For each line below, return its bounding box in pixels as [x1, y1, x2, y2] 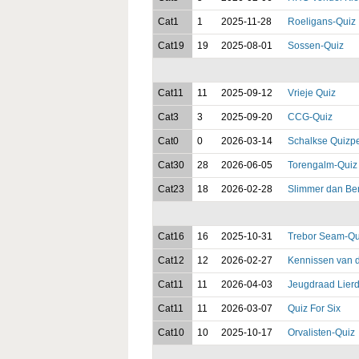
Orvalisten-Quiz [287, 326, 355, 338]
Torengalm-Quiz [287, 159, 357, 171]
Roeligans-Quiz [287, 15, 356, 27]
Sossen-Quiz [287, 39, 344, 51]
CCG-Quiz [287, 111, 333, 123]
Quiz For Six [287, 302, 341, 314]
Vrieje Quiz [287, 87, 336, 99]
